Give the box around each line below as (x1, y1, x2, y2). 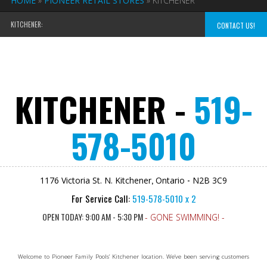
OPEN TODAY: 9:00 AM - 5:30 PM (42, 210, 145, 223)
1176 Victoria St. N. (40, 175, 113, 186)
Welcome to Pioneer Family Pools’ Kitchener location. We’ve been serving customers (18, 252, 249, 260)
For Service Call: (71, 192, 132, 205)
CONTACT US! (217, 21, 255, 30)
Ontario (156, 175, 185, 186)
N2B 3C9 (193, 175, 227, 186)
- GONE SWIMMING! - (145, 212, 225, 223)
